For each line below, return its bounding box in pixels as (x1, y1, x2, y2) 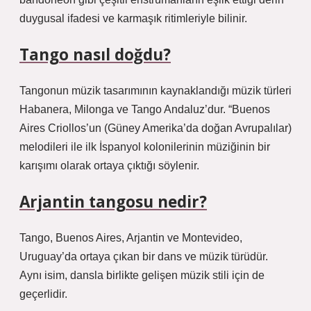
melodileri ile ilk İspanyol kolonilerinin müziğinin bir (19, 141, 270, 153)
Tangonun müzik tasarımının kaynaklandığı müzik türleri (19, 85, 292, 96)
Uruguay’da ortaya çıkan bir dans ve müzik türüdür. (19, 251, 268, 262)
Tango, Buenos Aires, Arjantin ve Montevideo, (19, 232, 242, 244)
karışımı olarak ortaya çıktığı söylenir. (19, 160, 199, 171)
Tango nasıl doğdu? (19, 44, 171, 65)
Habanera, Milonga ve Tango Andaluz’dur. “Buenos (19, 103, 270, 115)
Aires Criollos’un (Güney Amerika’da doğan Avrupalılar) (19, 122, 292, 134)
